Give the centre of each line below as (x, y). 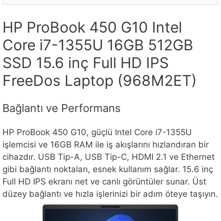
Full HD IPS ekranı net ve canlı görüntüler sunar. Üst (104, 181)
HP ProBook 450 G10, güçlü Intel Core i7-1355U (97, 132)
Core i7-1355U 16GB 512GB (98, 45)
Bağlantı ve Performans (62, 108)
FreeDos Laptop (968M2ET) (100, 81)
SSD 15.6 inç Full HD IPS (86, 63)
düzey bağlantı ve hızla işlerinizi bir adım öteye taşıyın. (110, 194)
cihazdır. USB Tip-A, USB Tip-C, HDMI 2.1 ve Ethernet (109, 157)
